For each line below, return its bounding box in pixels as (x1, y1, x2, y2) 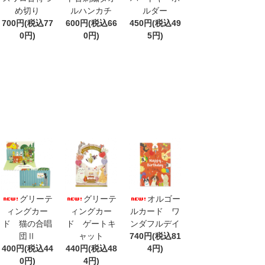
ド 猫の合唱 (2, 218, 52, 228)
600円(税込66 (65, 18, 117, 28)
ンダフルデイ (130, 218, 180, 228)
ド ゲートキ (66, 218, 116, 228)
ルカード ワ (130, 206, 180, 216)
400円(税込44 (1, 243, 53, 253)
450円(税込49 (129, 18, 181, 28)
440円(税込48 (65, 243, 117, 253)
